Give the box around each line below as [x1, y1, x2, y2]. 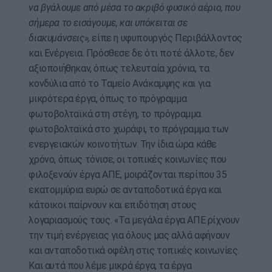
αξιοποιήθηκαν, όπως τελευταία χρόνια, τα [29, 63, 209, 75]
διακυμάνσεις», [29, 32, 90, 44]
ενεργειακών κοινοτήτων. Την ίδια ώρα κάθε [29, 138, 217, 151]
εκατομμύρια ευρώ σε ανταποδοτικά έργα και [29, 184, 222, 196]
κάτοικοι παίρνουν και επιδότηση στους [29, 199, 197, 211]
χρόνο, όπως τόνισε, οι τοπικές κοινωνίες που [29, 154, 226, 166]
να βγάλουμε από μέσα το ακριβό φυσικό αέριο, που [29, 2, 240, 14]
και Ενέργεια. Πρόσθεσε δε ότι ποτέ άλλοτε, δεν [29, 47, 234, 59]
